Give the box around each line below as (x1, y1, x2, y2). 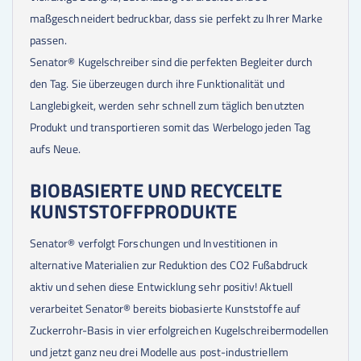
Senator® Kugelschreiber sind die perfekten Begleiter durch (30, 52, 313, 70)
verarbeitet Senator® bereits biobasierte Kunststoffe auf (30, 299, 301, 317)
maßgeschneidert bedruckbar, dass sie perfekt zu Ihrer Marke (30, 9, 323, 27)
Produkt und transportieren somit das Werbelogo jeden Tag (30, 118, 310, 135)
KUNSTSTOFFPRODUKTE (30, 197, 237, 226)
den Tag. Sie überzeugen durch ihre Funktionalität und (30, 74, 284, 92)
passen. (30, 31, 68, 48)
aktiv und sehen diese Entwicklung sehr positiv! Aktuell (30, 277, 293, 295)
